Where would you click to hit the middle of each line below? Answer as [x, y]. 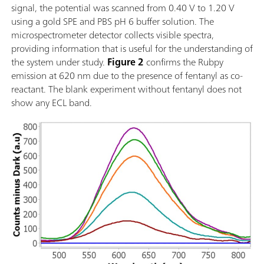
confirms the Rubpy [184, 62]
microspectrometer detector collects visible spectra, [113, 35]
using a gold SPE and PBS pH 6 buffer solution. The [113, 22]
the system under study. [59, 62]
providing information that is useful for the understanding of [132, 49]
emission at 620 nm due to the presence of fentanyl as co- [127, 76]
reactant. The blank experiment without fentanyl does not [126, 89]
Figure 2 [126, 62]
